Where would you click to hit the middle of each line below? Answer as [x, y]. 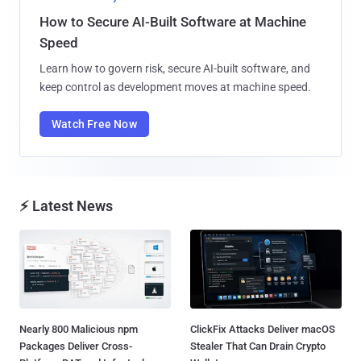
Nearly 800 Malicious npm [79, 330]
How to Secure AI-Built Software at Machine [173, 21]
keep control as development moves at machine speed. [175, 87]
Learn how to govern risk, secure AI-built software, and [175, 68]
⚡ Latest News [66, 205]
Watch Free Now [94, 124]
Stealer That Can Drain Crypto [258, 346]
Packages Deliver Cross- [76, 346]
